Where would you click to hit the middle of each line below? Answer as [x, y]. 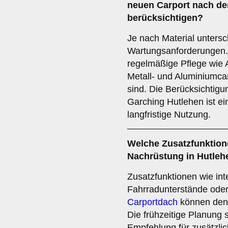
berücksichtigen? [165, 18]
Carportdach [152, 202]
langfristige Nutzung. [169, 115]
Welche [145, 144]
